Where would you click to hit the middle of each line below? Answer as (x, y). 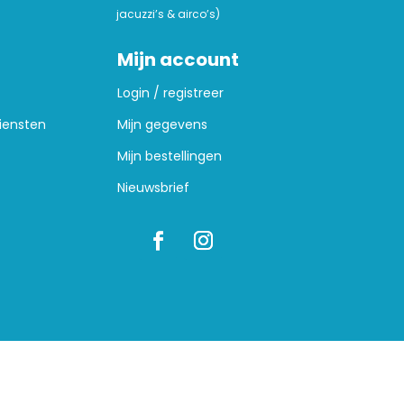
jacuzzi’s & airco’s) (168, 14)
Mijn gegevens (163, 125)
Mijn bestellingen (170, 156)
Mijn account (179, 60)
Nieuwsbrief (154, 188)
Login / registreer (171, 93)
